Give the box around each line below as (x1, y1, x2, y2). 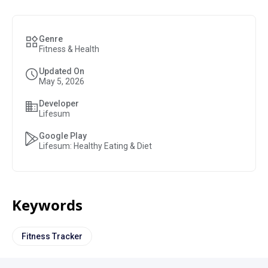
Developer (39, 99, 79, 108)
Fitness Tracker (22, 231, 83, 241)
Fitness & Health (39, 44, 99, 54)
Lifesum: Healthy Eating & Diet (39, 141, 152, 151)
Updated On (39, 66, 84, 76)
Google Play (39, 131, 87, 141)
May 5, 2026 (39, 77, 84, 86)
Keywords (12, 195, 83, 215)
